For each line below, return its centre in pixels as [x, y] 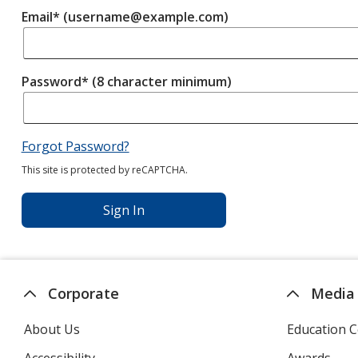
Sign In [123, 210]
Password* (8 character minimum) [126, 82]
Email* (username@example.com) [125, 17]
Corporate [84, 293]
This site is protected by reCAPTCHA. [104, 170]
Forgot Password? [75, 146]
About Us [52, 329]
